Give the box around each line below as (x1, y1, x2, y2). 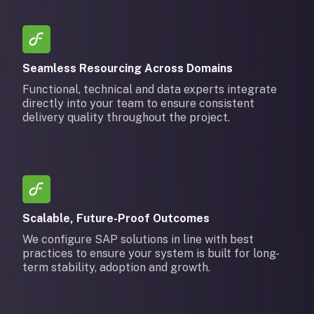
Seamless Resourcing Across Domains (22, 62, 233, 75)
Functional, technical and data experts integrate (22, 83, 277, 96)
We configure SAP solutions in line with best (22, 233, 254, 246)
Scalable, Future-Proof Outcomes (22, 212, 210, 225)
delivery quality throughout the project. (22, 111, 230, 124)
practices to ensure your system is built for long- (22, 247, 280, 260)
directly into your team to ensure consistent (22, 97, 254, 110)
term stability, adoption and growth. (22, 261, 210, 274)
